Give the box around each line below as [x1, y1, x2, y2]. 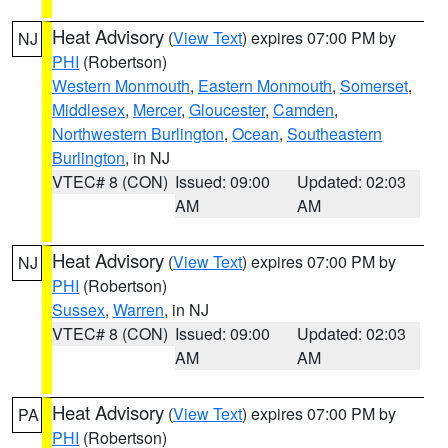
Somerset [340, 74, 408, 97]
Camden [273, 98, 334, 121]
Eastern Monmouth [198, 74, 332, 97]
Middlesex [52, 98, 125, 121]
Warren [113, 298, 164, 321]
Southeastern [287, 122, 382, 145]
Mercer [133, 98, 181, 121]
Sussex [52, 298, 105, 321]
